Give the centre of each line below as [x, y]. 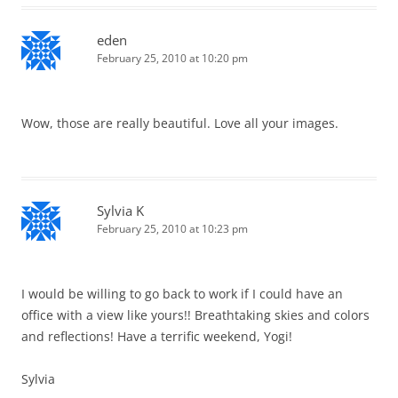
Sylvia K [120, 211]
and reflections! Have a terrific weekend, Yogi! [157, 337]
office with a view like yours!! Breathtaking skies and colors [195, 315]
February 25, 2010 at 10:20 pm [172, 59]
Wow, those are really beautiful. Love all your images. [180, 123]
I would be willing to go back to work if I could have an [182, 294]
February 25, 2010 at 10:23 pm [172, 229]
